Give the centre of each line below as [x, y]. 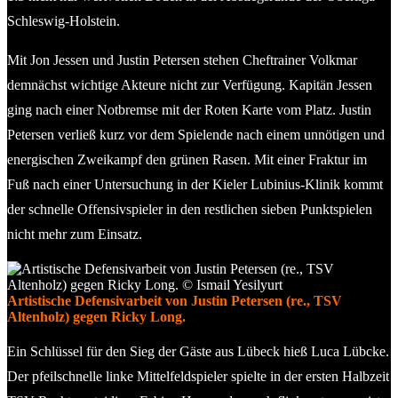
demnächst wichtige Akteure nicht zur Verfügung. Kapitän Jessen [190, 84]
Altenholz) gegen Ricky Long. [96, 316]
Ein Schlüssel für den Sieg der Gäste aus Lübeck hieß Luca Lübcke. [198, 351]
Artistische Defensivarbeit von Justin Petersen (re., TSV [175, 300]
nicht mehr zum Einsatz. [75, 234]
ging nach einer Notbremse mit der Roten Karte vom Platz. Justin [189, 109]
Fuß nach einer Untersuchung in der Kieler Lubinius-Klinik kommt [195, 184]
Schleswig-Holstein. [64, 20]
